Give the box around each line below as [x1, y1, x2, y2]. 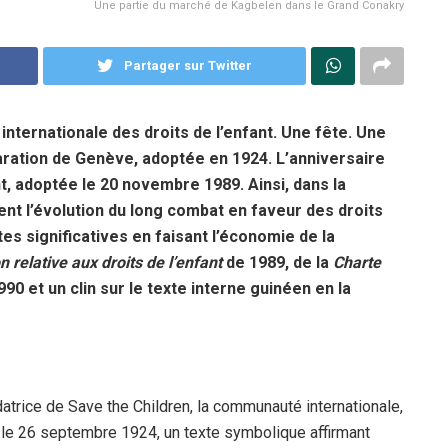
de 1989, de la [226, 252, 333, 272]
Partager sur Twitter [123, 57, 252, 73]
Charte [333, 252, 381, 272]
